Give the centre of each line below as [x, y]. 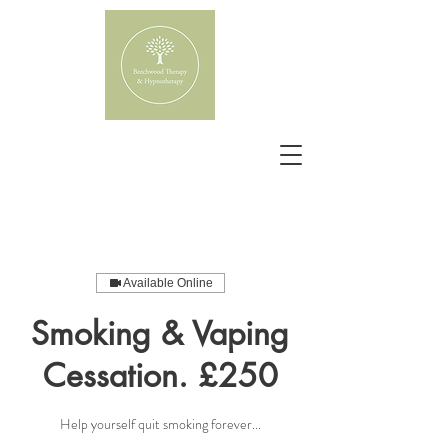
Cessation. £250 [160, 375]
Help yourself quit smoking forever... [160, 424]
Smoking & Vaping [160, 333]
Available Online [167, 283]
